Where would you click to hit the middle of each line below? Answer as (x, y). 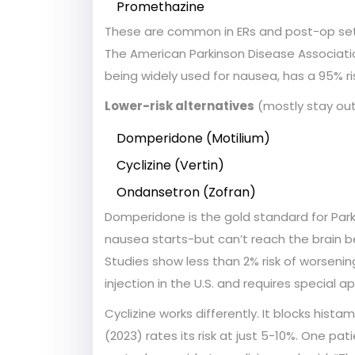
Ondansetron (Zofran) (186, 193)
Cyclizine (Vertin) (170, 166)
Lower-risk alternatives (179, 106)
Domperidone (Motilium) (193, 139)
